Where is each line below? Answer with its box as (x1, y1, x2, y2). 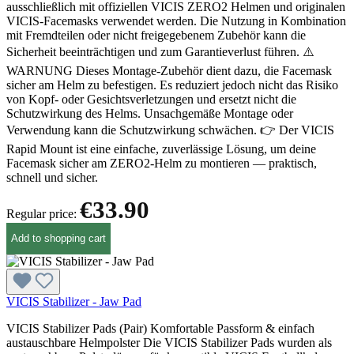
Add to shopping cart (11, 232, 106, 245)
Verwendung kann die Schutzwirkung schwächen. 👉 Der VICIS (6, 122, 334, 137)
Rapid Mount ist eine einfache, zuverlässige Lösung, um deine (6, 141, 316, 156)
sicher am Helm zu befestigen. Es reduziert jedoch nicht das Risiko (6, 77, 338, 92)
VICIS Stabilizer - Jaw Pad (6, 294, 141, 308)
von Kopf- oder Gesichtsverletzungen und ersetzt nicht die (6, 92, 296, 106)
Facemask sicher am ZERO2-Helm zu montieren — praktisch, (6, 156, 317, 170)
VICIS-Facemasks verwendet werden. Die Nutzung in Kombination (6, 13, 346, 28)
